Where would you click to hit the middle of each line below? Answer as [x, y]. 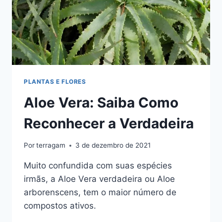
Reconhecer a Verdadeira [109, 123]
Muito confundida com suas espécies [98, 166]
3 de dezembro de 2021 [113, 145]
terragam [51, 145]
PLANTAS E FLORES [55, 81]
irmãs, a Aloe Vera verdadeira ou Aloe [99, 179]
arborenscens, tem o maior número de [100, 193]
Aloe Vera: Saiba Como [101, 102]
